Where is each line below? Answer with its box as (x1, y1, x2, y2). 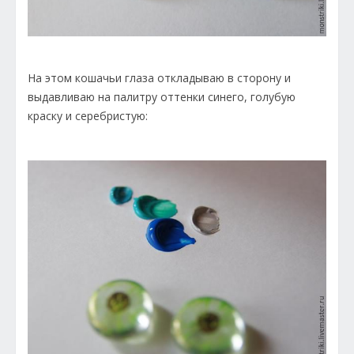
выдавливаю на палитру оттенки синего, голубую (28, 89, 296, 105)
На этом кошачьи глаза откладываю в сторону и (28, 70, 291, 86)
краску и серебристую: (28, 108, 148, 124)
